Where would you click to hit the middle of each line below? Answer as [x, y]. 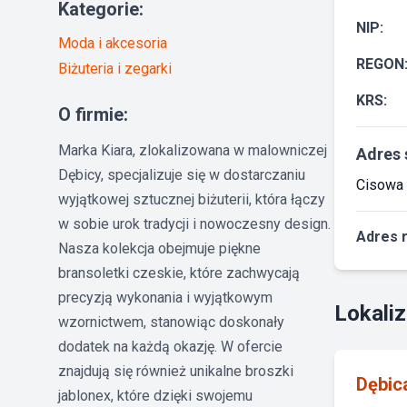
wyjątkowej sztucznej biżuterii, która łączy [192, 199]
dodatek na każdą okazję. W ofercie [170, 346]
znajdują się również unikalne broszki [176, 371]
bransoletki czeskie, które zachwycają [179, 273]
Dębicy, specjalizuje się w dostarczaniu [182, 174]
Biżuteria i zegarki [115, 68]
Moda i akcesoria [113, 43]
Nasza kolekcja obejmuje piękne [159, 248]
